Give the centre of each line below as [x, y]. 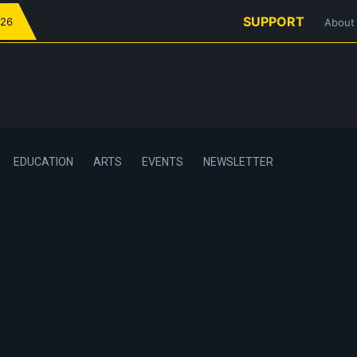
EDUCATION [43, 161]
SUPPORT [274, 22]
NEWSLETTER [238, 161]
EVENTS [163, 161]
